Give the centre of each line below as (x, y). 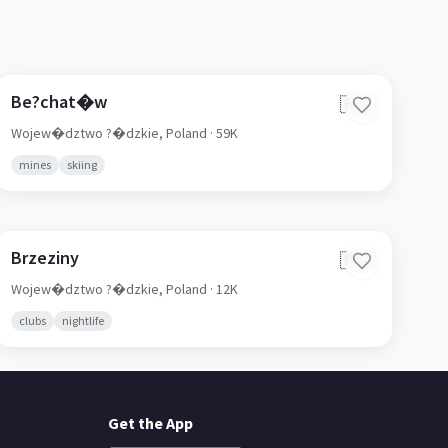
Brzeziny (44, 257)
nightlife (82, 320)
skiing (81, 164)
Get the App (150, 423)
